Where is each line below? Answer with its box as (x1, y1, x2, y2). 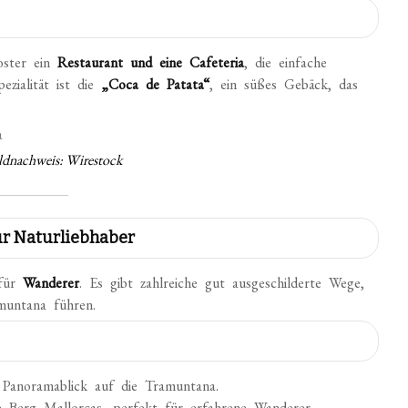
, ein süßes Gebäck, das (209, 75, 359, 94)
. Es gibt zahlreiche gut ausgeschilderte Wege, (79, 273, 365, 292)
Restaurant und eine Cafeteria (57, 53, 245, 72)
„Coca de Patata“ (101, 75, 210, 94)
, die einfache (244, 53, 328, 72)
